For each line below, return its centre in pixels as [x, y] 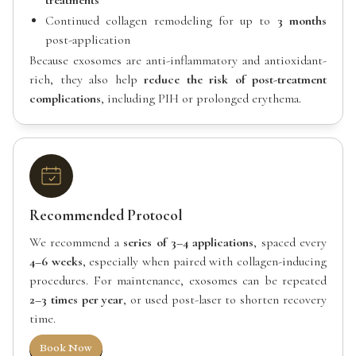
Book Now [66, 348]
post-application [88, 40]
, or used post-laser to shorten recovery [225, 300]
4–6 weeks [56, 261]
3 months [302, 21]
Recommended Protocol [106, 215]
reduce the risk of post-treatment [235, 79]
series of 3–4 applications [189, 242]
